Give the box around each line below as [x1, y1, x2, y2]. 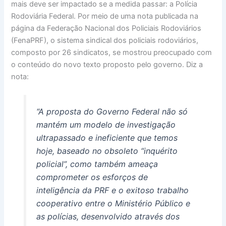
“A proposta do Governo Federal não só [36, 106, 188, 117]
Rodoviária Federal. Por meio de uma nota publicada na [11, 12, 199, 21]
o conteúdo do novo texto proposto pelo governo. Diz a [11, 60, 203, 70]
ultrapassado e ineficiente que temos [36, 133, 178, 143]
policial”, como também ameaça [36, 159, 158, 169]
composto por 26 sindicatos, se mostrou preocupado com [11, 48, 212, 58]
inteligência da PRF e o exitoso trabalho [36, 185, 189, 196]
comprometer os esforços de [36, 172, 148, 183]
